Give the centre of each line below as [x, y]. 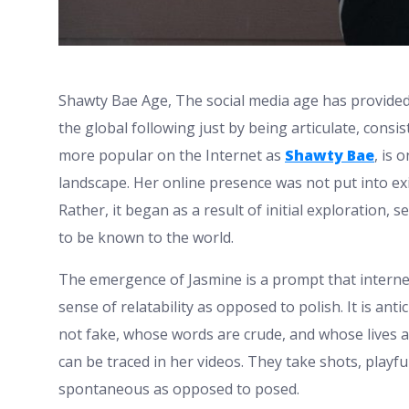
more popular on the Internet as [172, 155]
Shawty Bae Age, [117, 100]
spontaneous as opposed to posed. [179, 388]
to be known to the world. [146, 237]
